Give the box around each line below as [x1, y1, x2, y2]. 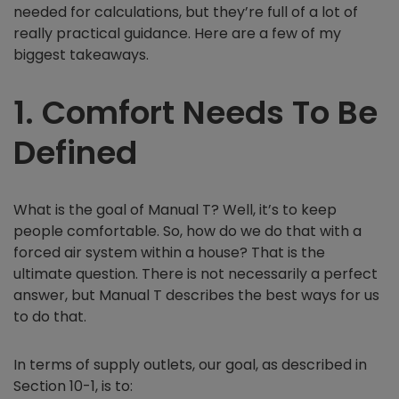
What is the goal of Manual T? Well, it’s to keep [13, 199, 337, 220]
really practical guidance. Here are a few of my [13, 22, 341, 44]
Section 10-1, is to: [13, 375, 136, 396]
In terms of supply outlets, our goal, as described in [13, 354, 367, 375]
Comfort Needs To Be [42, 89, 378, 135]
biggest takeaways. [13, 44, 149, 65]
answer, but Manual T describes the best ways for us [13, 284, 379, 305]
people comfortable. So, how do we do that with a [13, 220, 362, 241]
